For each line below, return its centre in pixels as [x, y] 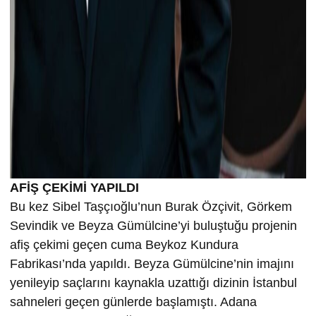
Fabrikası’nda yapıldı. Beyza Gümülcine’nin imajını [152, 263]
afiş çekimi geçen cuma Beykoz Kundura [124, 244]
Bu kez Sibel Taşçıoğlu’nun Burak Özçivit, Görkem [151, 206]
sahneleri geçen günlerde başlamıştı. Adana [133, 302]
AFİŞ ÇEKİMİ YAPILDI [74, 187]
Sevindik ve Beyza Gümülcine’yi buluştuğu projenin [153, 225]
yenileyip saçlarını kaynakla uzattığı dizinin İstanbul [153, 282]
